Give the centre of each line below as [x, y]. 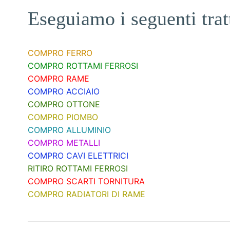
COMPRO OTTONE [64, 104]
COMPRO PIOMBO [63, 117]
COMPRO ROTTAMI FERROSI [83, 66]
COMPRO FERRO [60, 53]
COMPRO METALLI [64, 143]
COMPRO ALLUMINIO [69, 130]
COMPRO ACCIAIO [64, 92]
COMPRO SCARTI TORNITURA [86, 181]
